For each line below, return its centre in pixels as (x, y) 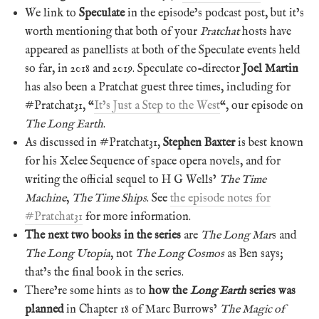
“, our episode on (262, 106)
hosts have (265, 32)
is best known (269, 143)
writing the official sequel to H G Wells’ (122, 180)
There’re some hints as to (87, 291)
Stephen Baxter (199, 143)
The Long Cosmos (180, 254)
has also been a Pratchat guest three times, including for (158, 87)
